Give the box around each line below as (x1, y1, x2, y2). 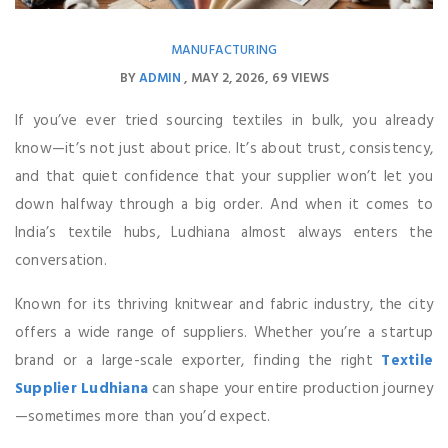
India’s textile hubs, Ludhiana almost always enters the (15, 220, 433, 245)
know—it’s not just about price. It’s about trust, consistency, (15, 136, 433, 161)
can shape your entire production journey (147, 376, 433, 401)
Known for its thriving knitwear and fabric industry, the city (15, 292, 433, 317)
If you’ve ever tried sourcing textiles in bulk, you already (15, 108, 433, 133)
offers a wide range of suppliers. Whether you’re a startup (15, 320, 433, 345)
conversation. (15, 248, 107, 273)
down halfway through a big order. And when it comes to (15, 192, 433, 217)
